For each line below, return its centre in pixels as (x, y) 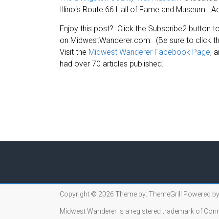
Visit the (74, 52)
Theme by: (132, 194)
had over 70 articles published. (112, 64)
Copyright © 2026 (88, 194)
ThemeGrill (165, 194)
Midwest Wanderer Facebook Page (149, 52)
